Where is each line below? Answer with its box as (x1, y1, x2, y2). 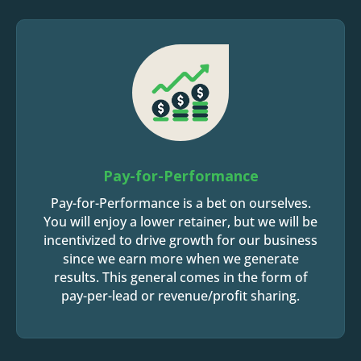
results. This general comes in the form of (53, 268, 308, 286)
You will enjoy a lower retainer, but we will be (44, 213, 317, 230)
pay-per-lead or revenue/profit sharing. (61, 287, 300, 305)
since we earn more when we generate (62, 250, 299, 268)
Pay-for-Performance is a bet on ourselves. (50, 194, 311, 212)
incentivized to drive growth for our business (44, 231, 317, 249)
